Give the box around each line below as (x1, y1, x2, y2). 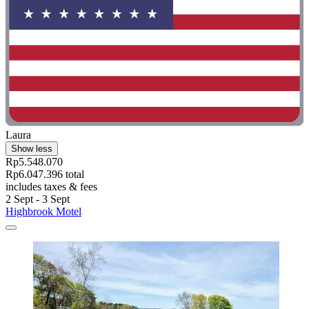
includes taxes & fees (6, 180, 97, 192)
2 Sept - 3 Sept (6, 192, 70, 205)
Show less (11, 143, 52, 154)
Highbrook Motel (6, 205, 81, 217)
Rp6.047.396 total (6, 168, 84, 180)
